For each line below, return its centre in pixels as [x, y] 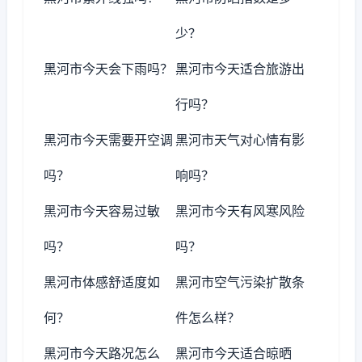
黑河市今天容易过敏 [102, 211]
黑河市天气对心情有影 [240, 140]
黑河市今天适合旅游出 [240, 69]
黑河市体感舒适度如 [102, 282]
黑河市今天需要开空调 [108, 140]
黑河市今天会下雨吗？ [108, 69]
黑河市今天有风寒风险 [240, 211]
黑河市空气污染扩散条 [240, 282]
